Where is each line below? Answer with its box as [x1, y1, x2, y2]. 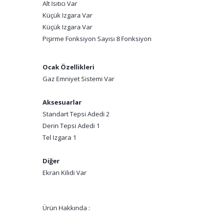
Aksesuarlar [43, 98, 82, 107]
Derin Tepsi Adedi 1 [43, 121, 100, 130]
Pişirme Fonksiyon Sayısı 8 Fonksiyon [43, 34, 152, 43]
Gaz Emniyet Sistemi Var [43, 74, 114, 83]
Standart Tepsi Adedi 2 [43, 109, 109, 118]
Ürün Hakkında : [43, 203, 90, 212]
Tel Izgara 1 [43, 133, 76, 142]
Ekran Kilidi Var [43, 168, 87, 177]
